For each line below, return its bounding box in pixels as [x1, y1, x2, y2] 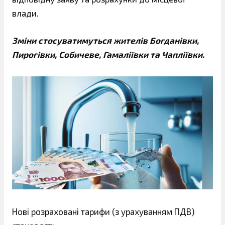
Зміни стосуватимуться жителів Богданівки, [12, 35, 199, 45]
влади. [12, 8, 39, 18]
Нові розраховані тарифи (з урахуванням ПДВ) [12, 206, 194, 216]
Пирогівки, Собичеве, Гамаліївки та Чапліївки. [12, 49, 204, 59]
